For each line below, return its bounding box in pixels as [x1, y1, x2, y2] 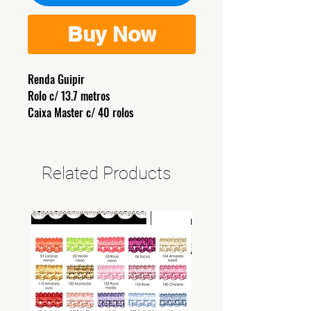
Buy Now [67, 22, 156, 47]
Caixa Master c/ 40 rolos [28, 104, 136, 121]
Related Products [42, 163, 171, 184]
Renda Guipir [28, 71, 85, 88]
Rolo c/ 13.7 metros [28, 87, 110, 105]
